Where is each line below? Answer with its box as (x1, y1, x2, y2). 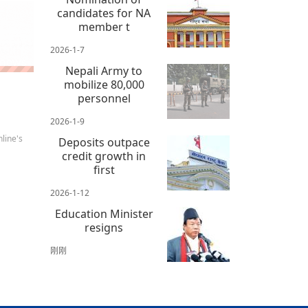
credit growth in (62, 148, 146, 164)
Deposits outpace (58, 135, 150, 151)
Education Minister (54, 206, 153, 222)
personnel (77, 91, 131, 107)
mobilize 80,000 (63, 77, 144, 93)
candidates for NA (57, 5, 151, 21)
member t (78, 19, 130, 35)
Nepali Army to (65, 63, 143, 79)
